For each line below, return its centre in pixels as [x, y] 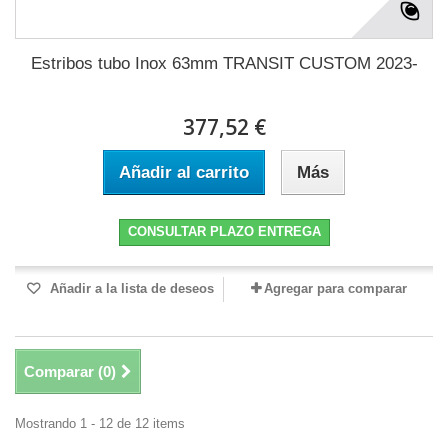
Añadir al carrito [184, 173]
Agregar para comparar [335, 289]
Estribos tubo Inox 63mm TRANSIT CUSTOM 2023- [224, 64]
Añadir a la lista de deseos [130, 289]
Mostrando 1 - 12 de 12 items [100, 424]
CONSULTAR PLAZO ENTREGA [224, 232]
